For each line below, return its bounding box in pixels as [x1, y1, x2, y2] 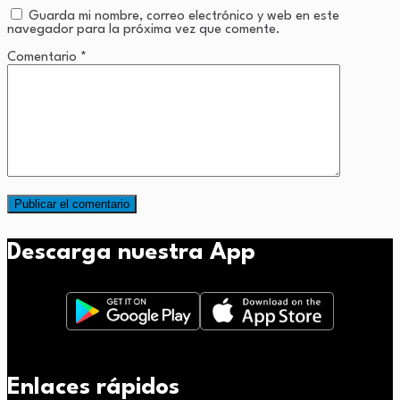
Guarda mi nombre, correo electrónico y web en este [29, 9, 339, 23]
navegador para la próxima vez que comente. [7, 22, 280, 37]
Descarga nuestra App [7, 240, 255, 264]
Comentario [7, 50, 80, 64]
